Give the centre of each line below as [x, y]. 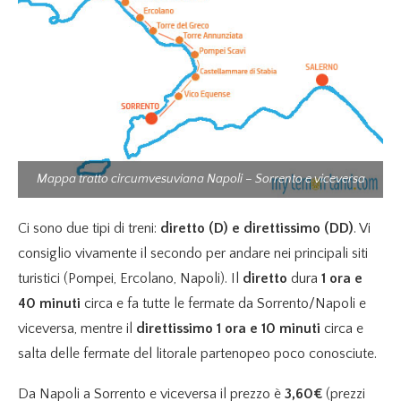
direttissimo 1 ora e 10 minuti [228, 329]
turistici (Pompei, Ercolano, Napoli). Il [130, 279]
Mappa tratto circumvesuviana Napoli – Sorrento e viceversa [200, 179]
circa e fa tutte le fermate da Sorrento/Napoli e [223, 304]
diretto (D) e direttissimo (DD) [257, 229]
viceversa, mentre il [77, 329]
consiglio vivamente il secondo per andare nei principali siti [193, 254]
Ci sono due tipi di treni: [89, 229]
